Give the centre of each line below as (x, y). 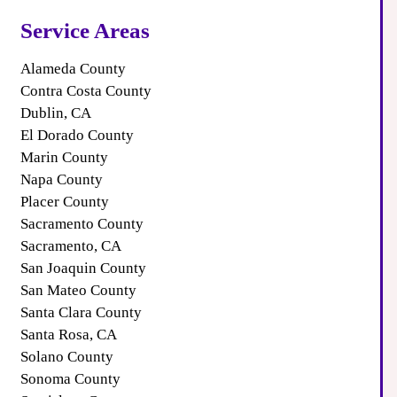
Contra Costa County (86, 91)
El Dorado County (77, 136)
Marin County (64, 158)
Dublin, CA (55, 113)
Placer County (64, 202)
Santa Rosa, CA (68, 335)
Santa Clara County (81, 313)
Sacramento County (82, 224)
